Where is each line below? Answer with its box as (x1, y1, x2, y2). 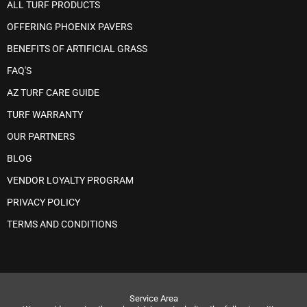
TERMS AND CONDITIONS (7, 219, 117, 230)
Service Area (129, 293, 178, 304)
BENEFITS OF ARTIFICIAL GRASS (7, 43, 147, 55)
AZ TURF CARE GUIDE (7, 87, 99, 99)
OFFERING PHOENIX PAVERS (7, 21, 132, 33)
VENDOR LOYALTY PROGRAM (7, 175, 134, 186)
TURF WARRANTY (7, 109, 83, 121)
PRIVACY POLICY (7, 197, 80, 208)
